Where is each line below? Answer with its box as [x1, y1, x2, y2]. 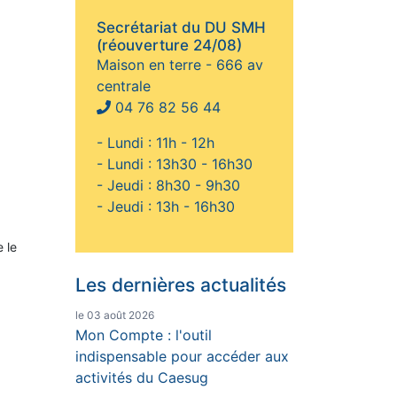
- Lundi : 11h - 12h [97, 134, 214, 152]
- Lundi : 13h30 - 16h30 [97, 155, 253, 174]
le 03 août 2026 [75, 308, 154, 323]
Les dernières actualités [75, 274, 286, 297]
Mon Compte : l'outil [75, 326, 212, 345]
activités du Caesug [75, 369, 208, 387]
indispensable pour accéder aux [75, 347, 289, 366]
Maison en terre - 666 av [97, 56, 263, 74]
